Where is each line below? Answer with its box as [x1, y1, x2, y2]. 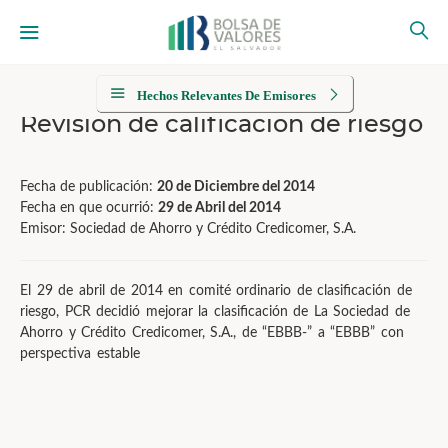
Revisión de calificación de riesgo [20, 109, 423, 138]
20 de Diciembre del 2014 [157, 180, 315, 194]
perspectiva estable [20, 347, 140, 361]
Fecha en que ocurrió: [20, 201, 158, 215]
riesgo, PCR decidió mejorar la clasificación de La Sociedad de [20, 305, 410, 319]
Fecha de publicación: [20, 180, 157, 194]
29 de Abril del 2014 [158, 201, 281, 215]
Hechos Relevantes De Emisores [136, 88, 316, 103]
